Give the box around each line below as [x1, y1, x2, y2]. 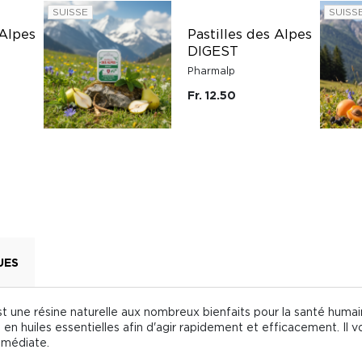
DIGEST [187, 43, 238, 58]
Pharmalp [187, 65, 235, 76]
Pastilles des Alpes [187, 26, 312, 41]
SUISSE [53, 6, 88, 17]
